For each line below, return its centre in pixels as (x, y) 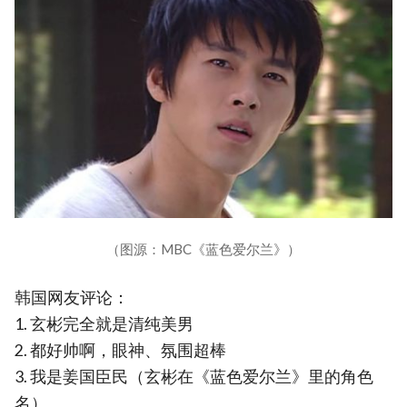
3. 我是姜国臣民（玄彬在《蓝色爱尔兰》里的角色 (194, 377)
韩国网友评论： (72, 298)
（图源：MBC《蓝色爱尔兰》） (203, 249)
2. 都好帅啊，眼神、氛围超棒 (120, 351)
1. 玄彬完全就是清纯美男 (104, 324)
